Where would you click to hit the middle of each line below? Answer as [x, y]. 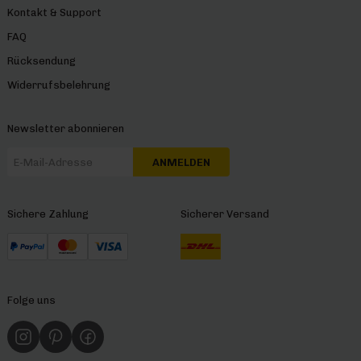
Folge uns [31, 301]
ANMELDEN [181, 162]
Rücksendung [41, 61]
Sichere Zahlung [48, 214]
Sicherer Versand [225, 214]
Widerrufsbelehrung [58, 85]
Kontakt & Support [54, 13]
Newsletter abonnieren [65, 129]
